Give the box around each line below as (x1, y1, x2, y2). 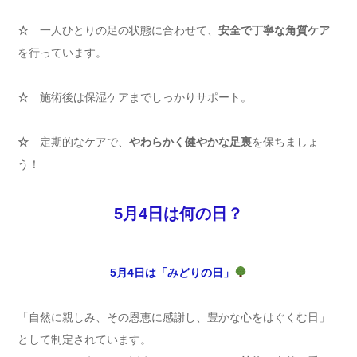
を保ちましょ (252, 135, 319, 148)
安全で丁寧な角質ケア (218, 23, 330, 37)
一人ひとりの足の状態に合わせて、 (29, 23, 218, 37)
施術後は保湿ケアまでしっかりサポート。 (29, 90, 252, 104)
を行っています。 (18, 45, 107, 59)
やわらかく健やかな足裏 (129, 135, 252, 148)
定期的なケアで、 (29, 135, 129, 148)
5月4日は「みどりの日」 (110, 265, 235, 279)
